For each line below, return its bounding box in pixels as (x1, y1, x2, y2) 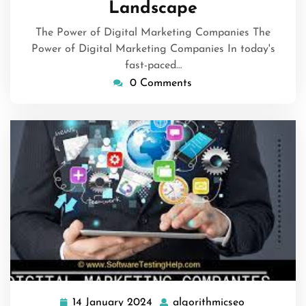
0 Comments (129, 78, 192, 89)
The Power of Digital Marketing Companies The (36, 27, 270, 39)
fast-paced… (124, 60, 182, 72)
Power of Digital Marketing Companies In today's (31, 44, 275, 55)
